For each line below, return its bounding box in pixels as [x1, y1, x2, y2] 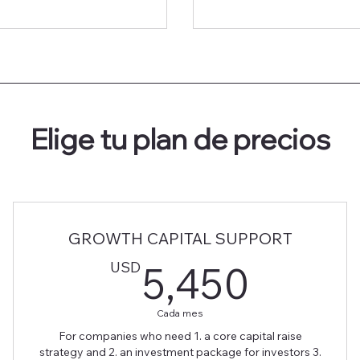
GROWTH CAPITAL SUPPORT [67, 228, 292, 249]
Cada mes [157, 307, 203, 320]
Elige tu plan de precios [30, 121, 330, 157]
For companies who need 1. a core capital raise [58, 329, 302, 344]
